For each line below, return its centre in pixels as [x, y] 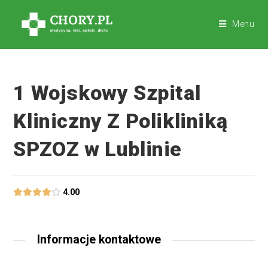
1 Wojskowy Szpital [107, 93]
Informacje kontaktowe [99, 240]
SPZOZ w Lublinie [98, 149]
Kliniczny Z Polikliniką [121, 121]
